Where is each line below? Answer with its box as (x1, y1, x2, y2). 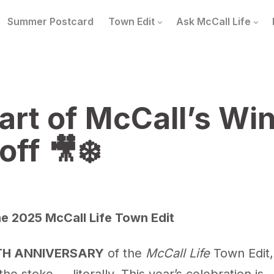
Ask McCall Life (176, 15, 251, 28)
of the (104, 246, 146, 261)
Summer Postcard (7, 15, 94, 28)
